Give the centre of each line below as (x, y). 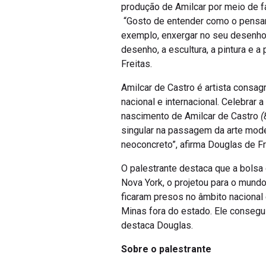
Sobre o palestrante (166, 249)
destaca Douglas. (157, 225)
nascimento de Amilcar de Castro (191, 116)
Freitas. (138, 64)
